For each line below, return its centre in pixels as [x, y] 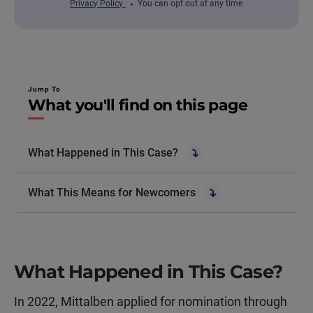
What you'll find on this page [138, 105]
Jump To [45, 89]
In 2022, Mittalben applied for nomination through [151, 302]
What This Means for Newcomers [112, 193]
